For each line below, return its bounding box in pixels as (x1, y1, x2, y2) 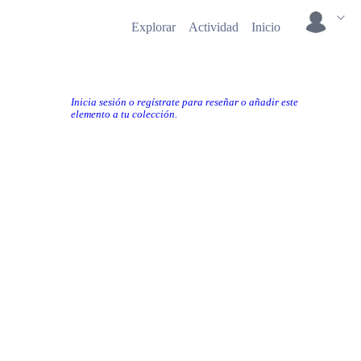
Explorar (131, 20, 176, 34)
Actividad (189, 20, 239, 34)
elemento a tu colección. (71, 109, 177, 120)
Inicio (251, 20, 280, 34)
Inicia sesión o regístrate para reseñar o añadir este (71, 97, 298, 108)
